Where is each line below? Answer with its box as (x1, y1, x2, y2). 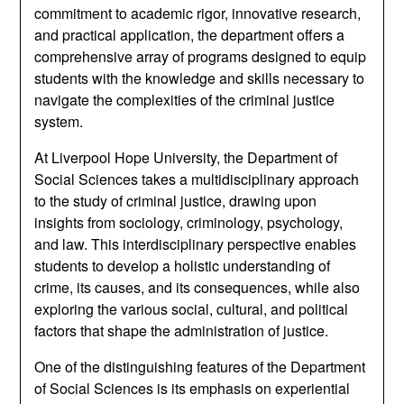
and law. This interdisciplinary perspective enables (34, 234, 357, 254)
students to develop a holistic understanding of (34, 255, 331, 276)
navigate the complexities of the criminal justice (34, 89, 335, 110)
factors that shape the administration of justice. (34, 320, 329, 341)
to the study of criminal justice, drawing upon (34, 190, 317, 211)
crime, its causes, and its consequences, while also (34, 277, 361, 298)
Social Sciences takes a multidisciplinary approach (34, 169, 360, 189)
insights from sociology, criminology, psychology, (34, 212, 344, 233)
